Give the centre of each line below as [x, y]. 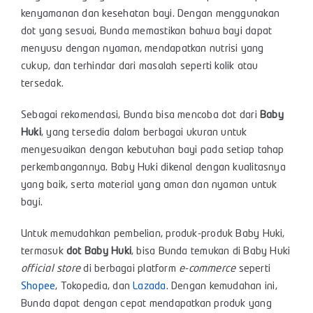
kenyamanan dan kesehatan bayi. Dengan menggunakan [151, 14]
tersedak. [43, 84]
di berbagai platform [130, 269]
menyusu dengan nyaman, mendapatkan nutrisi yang [143, 49]
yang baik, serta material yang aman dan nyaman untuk [149, 185]
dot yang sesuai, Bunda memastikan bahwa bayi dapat [147, 32]
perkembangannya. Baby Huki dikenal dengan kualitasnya [153, 168]
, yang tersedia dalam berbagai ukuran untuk [144, 133]
